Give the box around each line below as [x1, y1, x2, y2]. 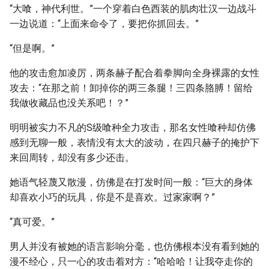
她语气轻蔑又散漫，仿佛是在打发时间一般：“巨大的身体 [10, 177, 253, 188]
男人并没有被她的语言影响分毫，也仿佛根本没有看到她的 [10, 241, 259, 252]
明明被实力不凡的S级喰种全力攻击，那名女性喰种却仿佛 [10, 122, 256, 133]
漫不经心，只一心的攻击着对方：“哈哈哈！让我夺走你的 [10, 256, 253, 267]
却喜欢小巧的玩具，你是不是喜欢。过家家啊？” [10, 192, 215, 203]
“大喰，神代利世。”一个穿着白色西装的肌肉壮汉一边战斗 [10, 3, 256, 14]
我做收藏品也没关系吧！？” [10, 97, 128, 109]
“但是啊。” [10, 43, 55, 54]
